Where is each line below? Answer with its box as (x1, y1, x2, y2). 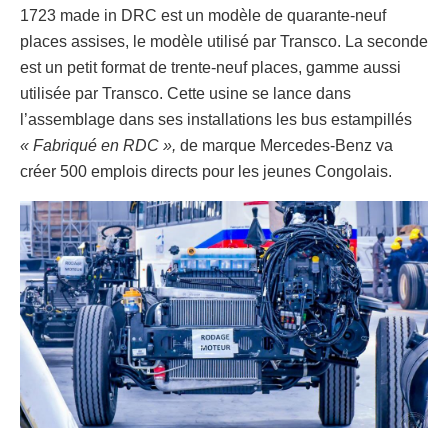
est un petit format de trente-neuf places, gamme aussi (20, 59, 401, 77)
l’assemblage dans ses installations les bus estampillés (20, 111, 412, 129)
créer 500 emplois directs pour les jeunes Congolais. (20, 163, 392, 181)
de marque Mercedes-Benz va (176, 137, 393, 155)
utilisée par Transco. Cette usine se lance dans (20, 85, 351, 103)
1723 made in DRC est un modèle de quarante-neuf (20, 7, 386, 25)
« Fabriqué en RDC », (20, 137, 176, 155)
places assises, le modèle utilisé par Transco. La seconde (20, 33, 428, 51)
